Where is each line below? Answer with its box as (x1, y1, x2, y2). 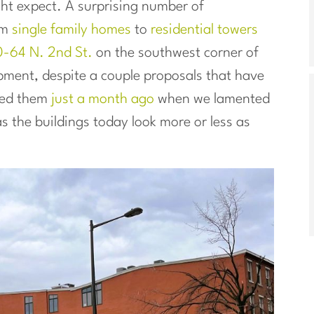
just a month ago (51, 93, 154, 107)
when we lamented (154, 93, 270, 107)
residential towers (151, 23, 258, 38)
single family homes (12, 23, 131, 38)
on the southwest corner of (93, 46, 259, 61)
